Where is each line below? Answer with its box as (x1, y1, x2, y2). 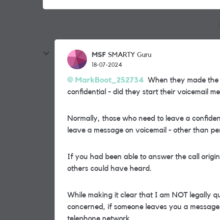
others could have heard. (67, 165, 152, 172)
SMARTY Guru (108, 52, 151, 58)
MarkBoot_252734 (75, 76, 144, 84)
